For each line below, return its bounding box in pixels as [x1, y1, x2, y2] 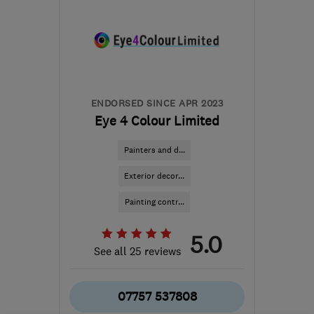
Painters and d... [123, 144, 185, 156]
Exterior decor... [124, 170, 184, 182]
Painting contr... [124, 196, 184, 207]
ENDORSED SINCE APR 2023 [90, 97, 224, 109]
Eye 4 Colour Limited [95, 113, 219, 129]
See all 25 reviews [94, 244, 182, 258]
